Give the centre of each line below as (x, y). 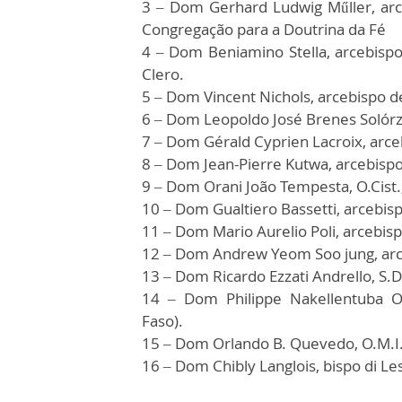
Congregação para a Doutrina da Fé (264, 29)
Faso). (162, 321)
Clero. (163, 74)
